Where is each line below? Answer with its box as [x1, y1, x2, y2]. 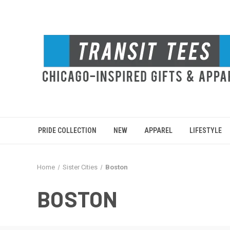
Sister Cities [62, 163, 98, 171]
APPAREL [144, 126, 172, 135]
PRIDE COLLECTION [37, 126, 97, 135]
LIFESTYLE [189, 126, 222, 135]
